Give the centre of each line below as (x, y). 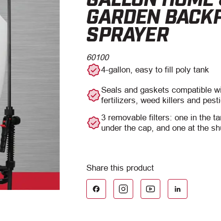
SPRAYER (128, 33)
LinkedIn (168, 180)
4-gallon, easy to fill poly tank (155, 70)
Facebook (87, 180)
